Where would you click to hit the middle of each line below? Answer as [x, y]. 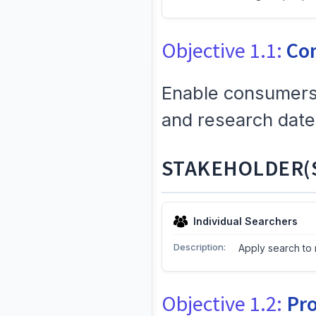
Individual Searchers [245, 221]
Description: [199, 247]
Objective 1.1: [224, 50]
